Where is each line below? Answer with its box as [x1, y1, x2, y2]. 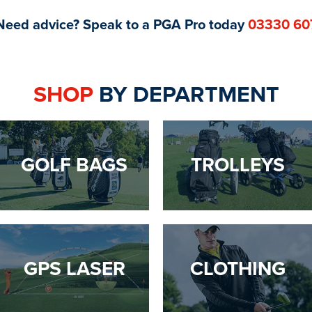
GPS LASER [23, 254, 125, 283]
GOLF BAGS [21, 150, 127, 179]
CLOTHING [190, 254, 286, 283]
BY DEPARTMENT [93, 77, 279, 111]
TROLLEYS [191, 150, 285, 179]
